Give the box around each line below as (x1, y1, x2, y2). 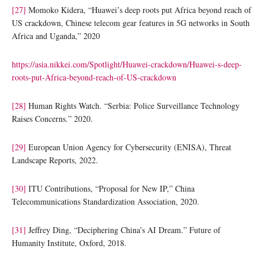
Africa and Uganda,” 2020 (12, 30, 100, 41)
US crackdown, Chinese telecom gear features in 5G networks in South (12, 17, 250, 28)
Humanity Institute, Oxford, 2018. (12, 237, 127, 248)
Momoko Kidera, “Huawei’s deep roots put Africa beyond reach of (26, 4, 251, 15)
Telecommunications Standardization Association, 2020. (12, 195, 199, 207)
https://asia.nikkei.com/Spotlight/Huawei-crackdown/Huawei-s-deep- (12, 58, 242, 70)
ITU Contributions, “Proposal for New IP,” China (26, 182, 195, 194)
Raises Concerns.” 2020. (12, 112, 93, 124)
